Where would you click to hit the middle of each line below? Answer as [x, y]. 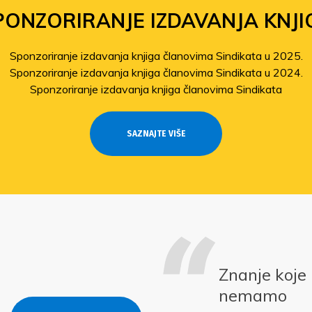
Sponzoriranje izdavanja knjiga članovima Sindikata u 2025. [156, 56]
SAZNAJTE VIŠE [156, 134]
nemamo [253, 295]
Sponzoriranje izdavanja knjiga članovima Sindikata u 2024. [156, 72]
